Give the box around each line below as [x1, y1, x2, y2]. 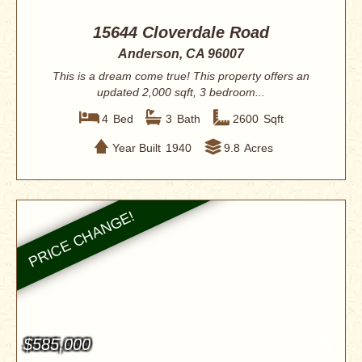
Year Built [112, 141, 161, 154]
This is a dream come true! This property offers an [53, 69, 309, 83]
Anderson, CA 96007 [118, 47, 244, 61]
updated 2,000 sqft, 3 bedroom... [97, 86, 265, 99]
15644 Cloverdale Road [93, 23, 269, 42]
